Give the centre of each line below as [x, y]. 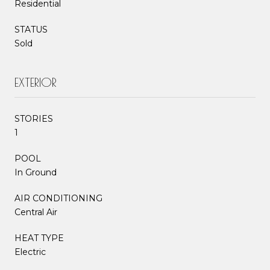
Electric [30, 252]
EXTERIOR [36, 82]
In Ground [36, 172]
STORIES [34, 118]
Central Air [36, 212]
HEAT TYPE [39, 238]
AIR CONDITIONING [58, 198]
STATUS [31, 29]
